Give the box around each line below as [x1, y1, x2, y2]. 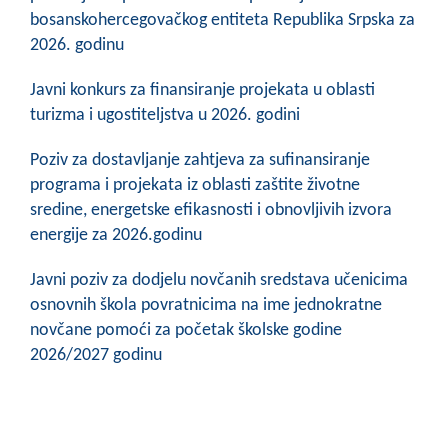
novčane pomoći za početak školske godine [30, 321, 342, 340]
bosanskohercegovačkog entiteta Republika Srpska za [30, 11, 415, 30]
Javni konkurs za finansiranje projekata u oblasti [30, 81, 375, 100]
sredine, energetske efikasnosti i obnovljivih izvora [30, 201, 392, 220]
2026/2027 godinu [30, 346, 162, 365]
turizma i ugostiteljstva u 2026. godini [30, 106, 300, 125]
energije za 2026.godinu [30, 226, 202, 245]
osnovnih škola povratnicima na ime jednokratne [30, 296, 382, 315]
